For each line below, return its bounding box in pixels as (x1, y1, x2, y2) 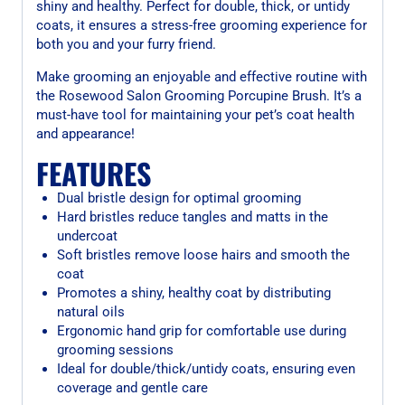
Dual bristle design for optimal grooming (56, 189, 301, 206)
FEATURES (36, 151, 151, 194)
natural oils (56, 303, 125, 320)
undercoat (56, 227, 118, 244)
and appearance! (36, 125, 135, 142)
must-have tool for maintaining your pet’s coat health (36, 106, 354, 123)
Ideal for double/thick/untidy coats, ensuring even (56, 360, 355, 377)
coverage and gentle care (56, 379, 208, 396)
